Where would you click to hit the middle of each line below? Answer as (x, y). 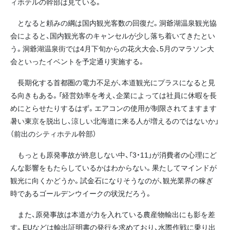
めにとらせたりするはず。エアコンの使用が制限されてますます (113, 108)
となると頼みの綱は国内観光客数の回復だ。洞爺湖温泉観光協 (113, 22)
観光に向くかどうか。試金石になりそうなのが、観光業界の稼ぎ (112, 180)
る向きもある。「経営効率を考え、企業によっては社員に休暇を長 (113, 95)
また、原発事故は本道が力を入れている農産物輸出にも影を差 (113, 214)
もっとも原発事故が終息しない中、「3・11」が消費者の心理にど (113, 155)
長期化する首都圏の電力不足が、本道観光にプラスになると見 (113, 82)
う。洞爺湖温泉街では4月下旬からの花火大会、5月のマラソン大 (112, 48)
